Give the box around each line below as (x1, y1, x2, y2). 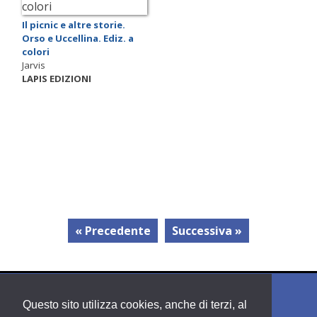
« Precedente (75, 223, 151, 239)
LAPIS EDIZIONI (22, 71, 91, 85)
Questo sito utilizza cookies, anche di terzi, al (23, 299, 247, 311)
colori (22, 45, 50, 58)
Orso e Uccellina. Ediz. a (22, 31, 134, 45)
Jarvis (22, 58, 45, 71)
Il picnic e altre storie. (22, 18, 125, 31)
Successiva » (172, 223, 242, 239)
